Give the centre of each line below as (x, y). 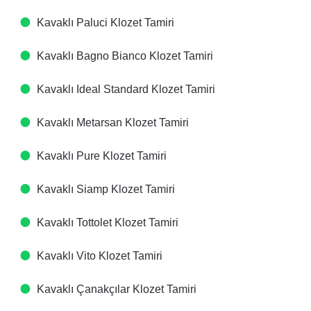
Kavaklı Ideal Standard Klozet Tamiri (126, 89)
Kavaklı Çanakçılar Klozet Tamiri (117, 289)
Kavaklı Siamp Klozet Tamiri (106, 189)
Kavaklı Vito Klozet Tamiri (100, 256)
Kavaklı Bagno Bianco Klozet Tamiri (125, 56)
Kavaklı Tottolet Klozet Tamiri (108, 222)
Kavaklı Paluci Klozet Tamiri (106, 23)
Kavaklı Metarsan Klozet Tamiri (113, 123)
